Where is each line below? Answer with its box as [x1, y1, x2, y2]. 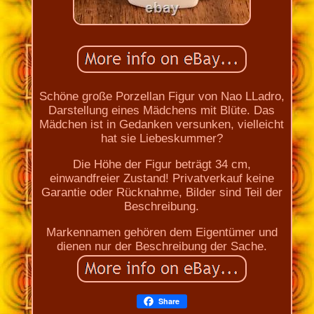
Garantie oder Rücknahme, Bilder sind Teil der [41, 185, 282, 199]
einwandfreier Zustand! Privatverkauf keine [49, 171, 274, 185]
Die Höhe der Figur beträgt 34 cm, [72, 157, 251, 171]
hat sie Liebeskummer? [100, 131, 223, 145]
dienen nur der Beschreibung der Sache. [56, 239, 267, 253]
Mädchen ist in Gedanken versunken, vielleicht [39, 117, 285, 131]
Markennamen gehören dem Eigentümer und [46, 225, 278, 239]
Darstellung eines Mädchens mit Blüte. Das [48, 103, 275, 117]
